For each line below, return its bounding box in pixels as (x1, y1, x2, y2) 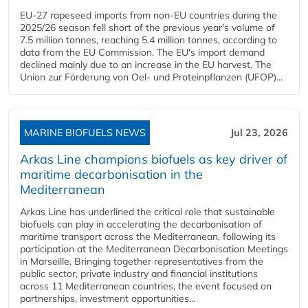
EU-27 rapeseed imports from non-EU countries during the (20, 8, 277, 21)
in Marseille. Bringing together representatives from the (20, 254, 263, 267)
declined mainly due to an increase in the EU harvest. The (20, 58, 272, 71)
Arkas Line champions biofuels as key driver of (20, 151, 287, 167)
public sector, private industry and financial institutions (20, 267, 258, 280)
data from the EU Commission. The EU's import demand (20, 45, 265, 58)
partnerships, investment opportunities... (20, 291, 195, 305)
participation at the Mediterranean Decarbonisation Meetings (20, 242, 288, 255)
